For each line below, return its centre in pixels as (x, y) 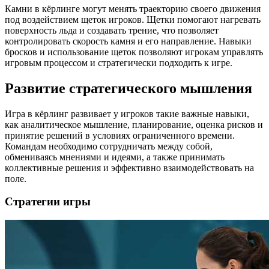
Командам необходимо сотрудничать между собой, (109, 146)
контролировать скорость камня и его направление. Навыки (128, 41)
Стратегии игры (48, 202)
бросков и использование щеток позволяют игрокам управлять (134, 52)
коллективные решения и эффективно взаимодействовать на (129, 168)
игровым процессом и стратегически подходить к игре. (119, 62)
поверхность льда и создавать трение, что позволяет (112, 30)
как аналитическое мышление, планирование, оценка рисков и (134, 124)
